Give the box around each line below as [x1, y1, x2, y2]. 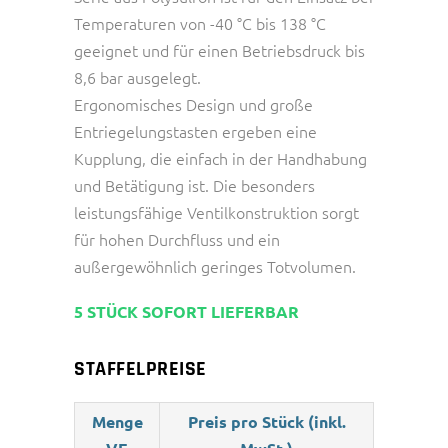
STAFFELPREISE [74, 355, 207, 382]
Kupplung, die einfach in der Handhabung [74, 146, 367, 169]
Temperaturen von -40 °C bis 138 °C [74, 11, 326, 34]
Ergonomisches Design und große [74, 92, 313, 115]
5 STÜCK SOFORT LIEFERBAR [74, 300, 299, 322]
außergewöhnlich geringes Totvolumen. [74, 254, 356, 277]
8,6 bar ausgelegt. [74, 65, 201, 88]
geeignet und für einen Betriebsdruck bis [74, 38, 365, 61]
